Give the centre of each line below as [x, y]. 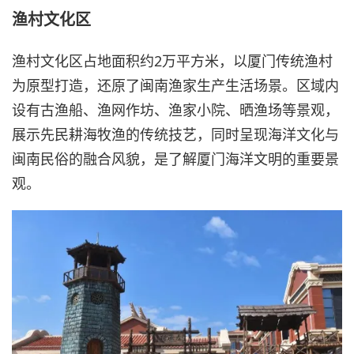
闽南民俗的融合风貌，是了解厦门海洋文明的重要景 [175, 159]
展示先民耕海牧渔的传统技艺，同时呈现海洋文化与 [175, 135]
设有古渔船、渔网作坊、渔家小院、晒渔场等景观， [175, 110]
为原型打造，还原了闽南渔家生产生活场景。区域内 [175, 86]
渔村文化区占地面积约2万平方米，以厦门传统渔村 [172, 61]
